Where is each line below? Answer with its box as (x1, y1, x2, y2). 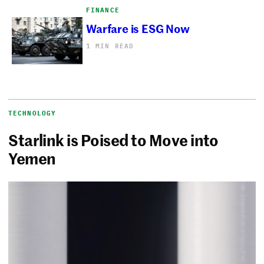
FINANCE (86, 5, 120, 14)
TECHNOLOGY (8, 108, 57, 117)
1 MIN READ (86, 41, 134, 50)
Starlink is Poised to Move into (8, 128, 219, 150)
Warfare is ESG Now (86, 19, 190, 36)
